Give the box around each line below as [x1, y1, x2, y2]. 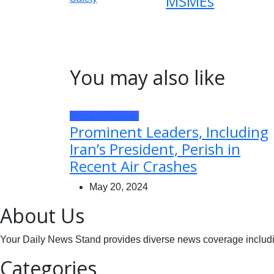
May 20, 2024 [89, 181, 148, 192]
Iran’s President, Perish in [70, 138, 240, 159]
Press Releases [70, 110, 139, 121]
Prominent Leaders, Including [70, 121, 268, 142]
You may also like [70, 64, 225, 91]
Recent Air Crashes [70, 155, 197, 176]
